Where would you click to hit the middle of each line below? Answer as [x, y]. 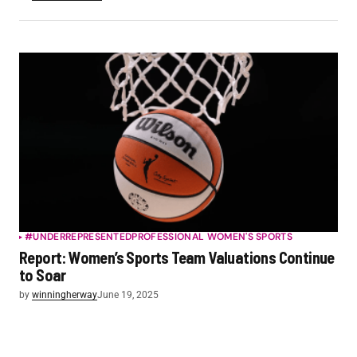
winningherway [65, 294]
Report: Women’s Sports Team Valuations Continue [177, 257]
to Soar [43, 275]
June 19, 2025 [128, 294]
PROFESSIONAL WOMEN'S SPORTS [212, 236]
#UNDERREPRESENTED [78, 236]
